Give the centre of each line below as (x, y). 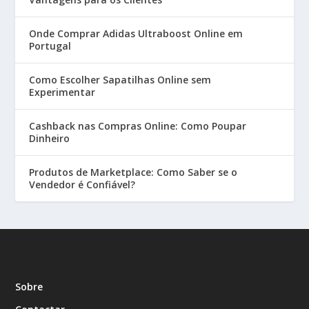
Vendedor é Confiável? (82, 185)
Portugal (50, 46)
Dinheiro (50, 139)
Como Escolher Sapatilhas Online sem (120, 80)
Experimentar (62, 92)
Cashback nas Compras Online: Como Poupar (138, 126)
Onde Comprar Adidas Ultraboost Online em (136, 34)
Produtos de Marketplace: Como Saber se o (133, 172)
